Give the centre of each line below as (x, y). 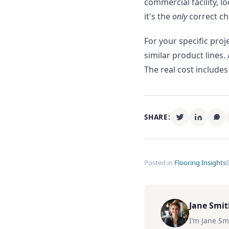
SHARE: (157, 117)
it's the (158, 16)
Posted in (159, 163)
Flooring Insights (200, 163)
